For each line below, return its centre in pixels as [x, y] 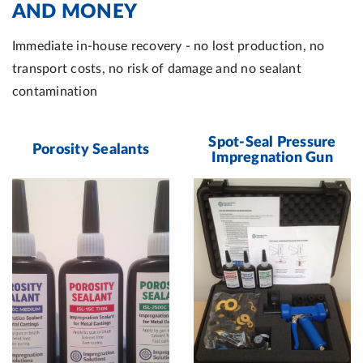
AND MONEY [75, 12]
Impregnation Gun [272, 158]
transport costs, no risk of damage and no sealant [157, 69]
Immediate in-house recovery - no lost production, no [169, 46]
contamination [55, 92]
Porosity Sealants [91, 150]
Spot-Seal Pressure [272, 143]
